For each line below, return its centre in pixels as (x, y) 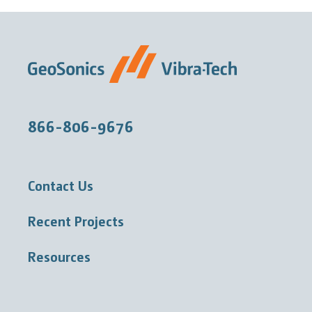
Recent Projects (76, 221)
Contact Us (61, 186)
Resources (59, 257)
